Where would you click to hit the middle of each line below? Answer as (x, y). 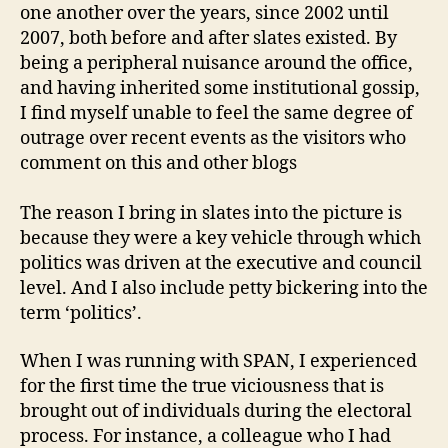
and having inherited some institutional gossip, (220, 88)
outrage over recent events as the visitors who (213, 138)
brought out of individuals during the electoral (216, 411)
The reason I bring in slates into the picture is (211, 213)
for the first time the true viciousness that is (202, 386)
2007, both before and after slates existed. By (208, 38)
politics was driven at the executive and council (221, 263)
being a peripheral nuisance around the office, (216, 63)
